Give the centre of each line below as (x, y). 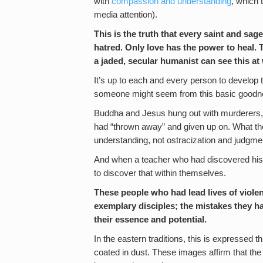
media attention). (126, 15)
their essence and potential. (150, 220)
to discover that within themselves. (160, 173)
